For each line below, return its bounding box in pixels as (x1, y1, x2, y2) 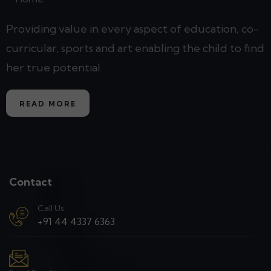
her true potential (6, 60, 100, 75)
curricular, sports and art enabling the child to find (6, 41, 264, 56)
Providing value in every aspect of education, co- (6, 22, 259, 36)
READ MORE (19, 99, 76, 109)
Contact (9, 175, 52, 189)
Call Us (38, 203, 64, 214)
